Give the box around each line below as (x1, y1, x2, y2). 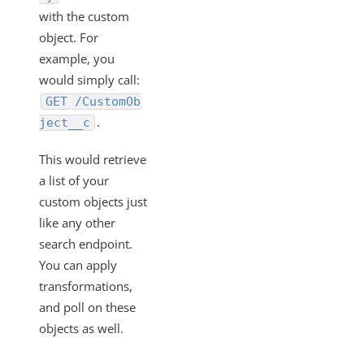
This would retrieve (39, 151, 146, 167)
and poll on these (39, 299, 136, 315)
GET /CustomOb (45, 94, 141, 109)
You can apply (39, 257, 117, 273)
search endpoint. (39, 236, 132, 252)
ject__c (39, 115, 90, 130)
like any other (39, 214, 115, 231)
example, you (39, 50, 115, 67)
